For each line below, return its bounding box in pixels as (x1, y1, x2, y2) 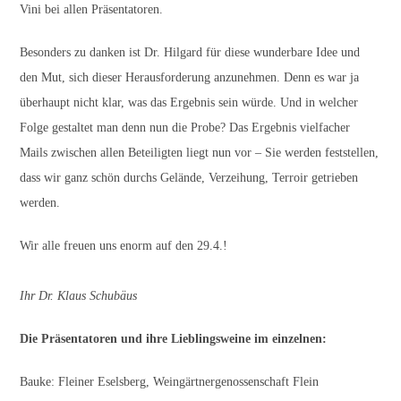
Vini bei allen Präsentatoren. (20, 3, 164, 16)
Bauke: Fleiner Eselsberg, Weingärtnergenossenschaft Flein (20, 375, 320, 388)
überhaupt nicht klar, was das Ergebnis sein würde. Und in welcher (20, 96, 359, 109)
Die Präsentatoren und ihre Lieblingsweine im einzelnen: (20, 332, 328, 346)
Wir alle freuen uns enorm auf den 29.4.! (20, 239, 228, 252)
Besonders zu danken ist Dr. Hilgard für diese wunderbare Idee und (20, 46, 361, 59)
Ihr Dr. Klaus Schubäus (20, 289, 138, 303)
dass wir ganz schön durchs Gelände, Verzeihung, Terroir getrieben (20, 171, 359, 184)
